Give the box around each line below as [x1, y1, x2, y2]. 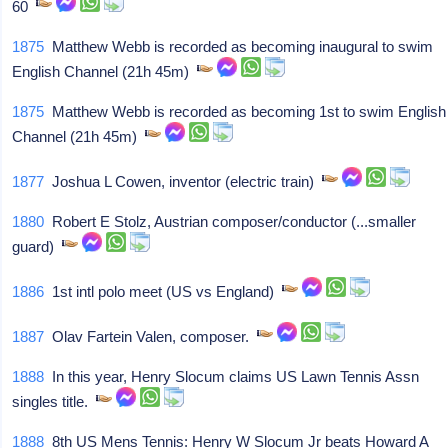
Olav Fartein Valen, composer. [44, 328, 258, 345]
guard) [12, 238, 63, 255]
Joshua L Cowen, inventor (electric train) [44, 173, 323, 190]
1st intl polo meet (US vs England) [44, 283, 283, 300]
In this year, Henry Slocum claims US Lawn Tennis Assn [44, 368, 420, 385]
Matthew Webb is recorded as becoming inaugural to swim [44, 38, 434, 55]
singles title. [12, 393, 97, 410]
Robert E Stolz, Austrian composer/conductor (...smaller [44, 213, 417, 230]
